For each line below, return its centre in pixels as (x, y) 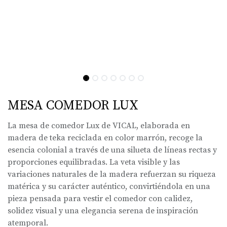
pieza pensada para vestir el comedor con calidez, (100, 198)
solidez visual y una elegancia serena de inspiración (103, 211)
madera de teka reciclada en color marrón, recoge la (105, 138)
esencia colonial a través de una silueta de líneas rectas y (112, 150)
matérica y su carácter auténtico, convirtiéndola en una (109, 186)
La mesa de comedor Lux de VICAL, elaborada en (99, 125)
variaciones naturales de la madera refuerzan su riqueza (112, 174)
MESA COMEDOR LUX (73, 105)
